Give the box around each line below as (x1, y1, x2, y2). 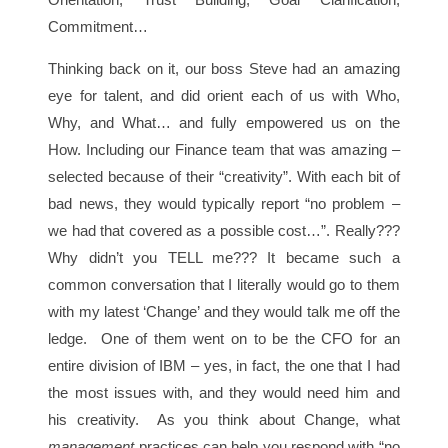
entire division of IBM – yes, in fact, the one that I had (48, 357, 400, 375)
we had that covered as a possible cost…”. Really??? (48, 222, 400, 240)
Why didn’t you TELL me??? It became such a (48, 249, 400, 267)
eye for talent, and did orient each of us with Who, (48, 87, 400, 105)
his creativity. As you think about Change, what (48, 411, 400, 429)
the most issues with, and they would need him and (48, 384, 400, 402)
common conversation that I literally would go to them (48, 276, 400, 294)
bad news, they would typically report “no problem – (48, 195, 400, 213)
